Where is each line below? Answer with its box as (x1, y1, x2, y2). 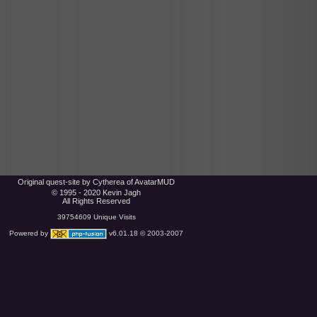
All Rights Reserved (62, 197, 130, 205)
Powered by (9, 229, 50, 238)
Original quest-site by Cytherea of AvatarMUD (18, 178, 175, 186)
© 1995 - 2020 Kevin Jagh (52, 188, 141, 197)
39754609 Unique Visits (57, 213, 136, 221)
